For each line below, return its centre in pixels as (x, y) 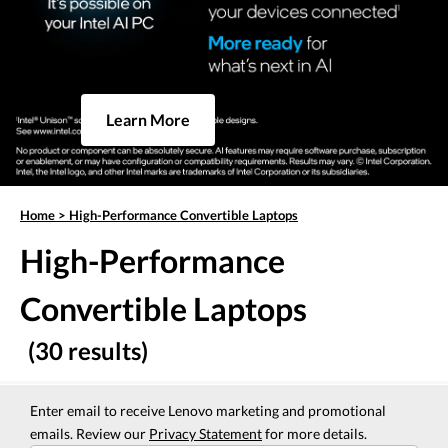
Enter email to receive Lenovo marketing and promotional (208, 411)
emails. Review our (89, 434)
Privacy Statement (205, 434)
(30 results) (88, 351)
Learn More (147, 120)
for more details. (314, 434)
